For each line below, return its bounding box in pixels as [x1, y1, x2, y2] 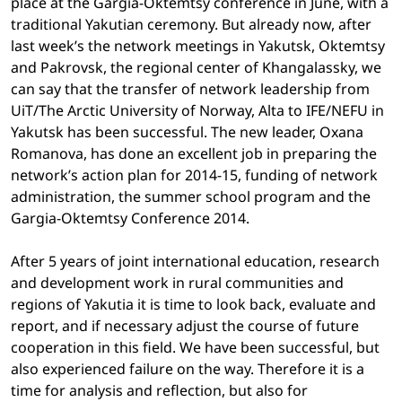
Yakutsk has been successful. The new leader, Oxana [11, 121, 363, 142]
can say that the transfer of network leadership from [11, 78, 370, 99]
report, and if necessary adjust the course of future [11, 315, 359, 336]
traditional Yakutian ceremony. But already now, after [11, 13, 371, 34]
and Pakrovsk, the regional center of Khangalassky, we [11, 57, 381, 77]
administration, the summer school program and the [11, 186, 371, 206]
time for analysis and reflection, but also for [11, 380, 308, 400]
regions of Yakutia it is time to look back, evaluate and [11, 293, 376, 314]
